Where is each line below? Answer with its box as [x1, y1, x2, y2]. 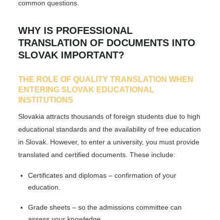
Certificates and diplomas [28, 171, 107, 179]
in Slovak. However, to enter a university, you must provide [18, 137, 200, 146]
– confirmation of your [107, 171, 177, 179]
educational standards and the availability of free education [18, 125, 201, 133]
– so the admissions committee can [70, 203, 182, 211]
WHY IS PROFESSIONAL [18, 25, 133, 36]
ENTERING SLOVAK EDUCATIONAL [18, 85, 155, 94]
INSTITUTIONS [18, 95, 74, 105]
